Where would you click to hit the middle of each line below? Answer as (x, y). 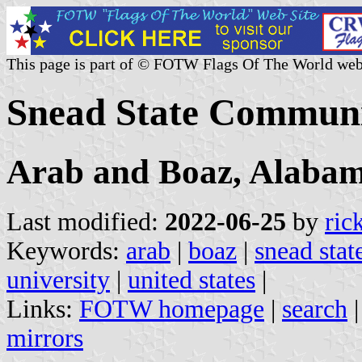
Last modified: (86, 221)
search (315, 309)
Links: (43, 309)
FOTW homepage (172, 309)
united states (192, 280)
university (58, 280)
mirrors (45, 338)
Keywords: (66, 250)
